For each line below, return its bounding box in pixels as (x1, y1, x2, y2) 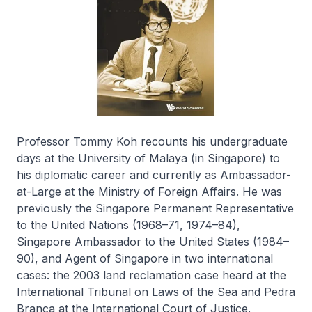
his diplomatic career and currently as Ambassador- (17, 168, 291, 182)
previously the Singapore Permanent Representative (17, 201, 294, 215)
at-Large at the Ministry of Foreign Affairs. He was (17, 185, 282, 198)
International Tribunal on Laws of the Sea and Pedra (17, 285, 295, 299)
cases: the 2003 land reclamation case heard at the (17, 268, 286, 282)
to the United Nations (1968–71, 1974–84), (17, 218, 240, 232)
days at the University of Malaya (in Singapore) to (17, 151, 280, 165)
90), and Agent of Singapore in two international (17, 251, 273, 265)
